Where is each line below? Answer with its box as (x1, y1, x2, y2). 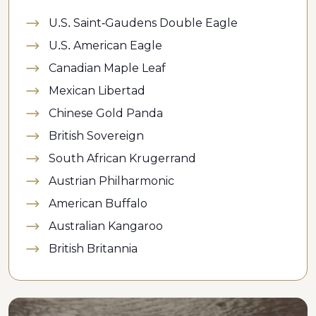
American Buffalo (49, 197, 147, 209)
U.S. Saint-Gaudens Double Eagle (49, 16, 238, 29)
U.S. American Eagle (49, 39, 162, 51)
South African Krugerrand (49, 152, 196, 164)
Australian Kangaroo (49, 219, 163, 232)
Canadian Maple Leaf (49, 61, 166, 74)
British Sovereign (49, 129, 144, 142)
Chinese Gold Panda (49, 107, 163, 119)
